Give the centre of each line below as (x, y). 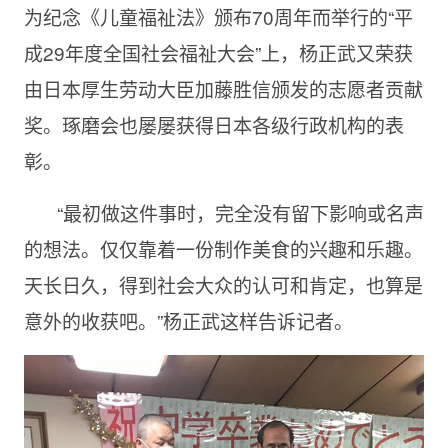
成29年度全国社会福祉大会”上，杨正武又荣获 (218, 53)
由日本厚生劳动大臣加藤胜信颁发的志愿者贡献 (223, 89)
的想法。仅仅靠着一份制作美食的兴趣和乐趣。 (223, 249)
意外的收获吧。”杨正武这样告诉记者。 (188, 321)
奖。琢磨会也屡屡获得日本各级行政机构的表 (213, 125)
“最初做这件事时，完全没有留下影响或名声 (240, 213)
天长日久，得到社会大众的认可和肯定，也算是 (223, 285)
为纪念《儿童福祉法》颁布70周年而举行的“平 (218, 17)
